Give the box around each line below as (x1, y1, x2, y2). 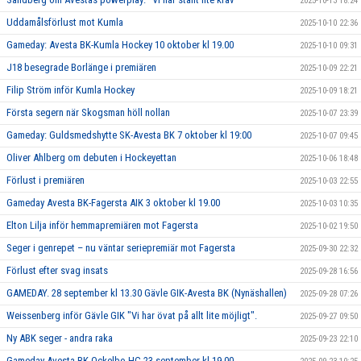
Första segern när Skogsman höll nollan (6, 106, 170, 119)
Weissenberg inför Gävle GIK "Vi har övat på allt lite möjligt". (6, 309, 257, 322)
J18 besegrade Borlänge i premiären (6, 61, 156, 74)
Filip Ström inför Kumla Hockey (6, 84, 135, 97)
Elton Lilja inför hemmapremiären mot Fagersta (6, 219, 198, 232)
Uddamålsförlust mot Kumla (6, 16, 123, 29)
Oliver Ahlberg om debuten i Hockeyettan (6, 151, 176, 164)
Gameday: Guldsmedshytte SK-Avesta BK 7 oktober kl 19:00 (6, 129, 251, 142)
